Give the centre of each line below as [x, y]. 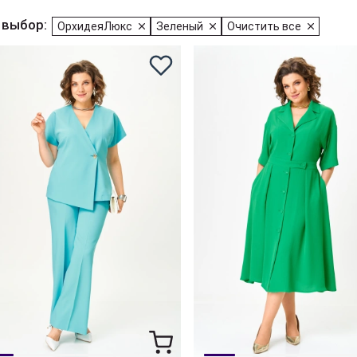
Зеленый [180, 26]
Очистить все [264, 26]
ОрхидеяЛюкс [95, 26]
